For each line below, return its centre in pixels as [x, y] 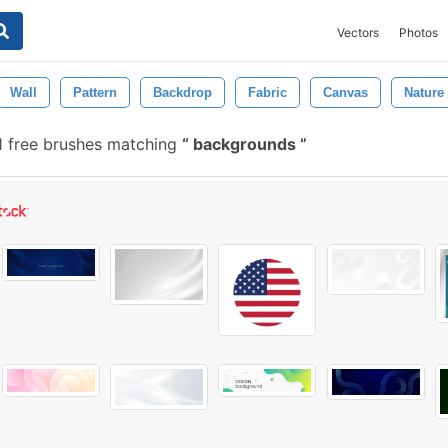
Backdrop [182, 92]
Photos [418, 32]
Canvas [345, 92]
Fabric [267, 92]
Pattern [95, 92]
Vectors [358, 32]
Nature [424, 92]
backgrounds [244, 144]
